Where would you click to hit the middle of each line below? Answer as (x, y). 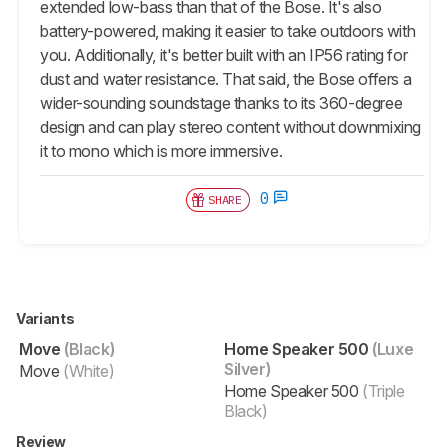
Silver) (247, 368)
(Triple (381, 390)
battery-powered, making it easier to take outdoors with (228, 30)
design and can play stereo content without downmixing (231, 126)
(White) (87, 370)
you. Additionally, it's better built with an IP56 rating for (224, 54)
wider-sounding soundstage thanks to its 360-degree (221, 102)
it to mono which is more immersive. (163, 150)
